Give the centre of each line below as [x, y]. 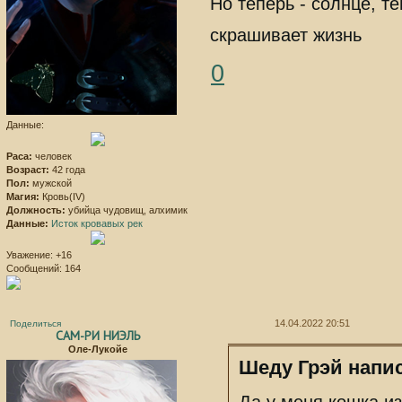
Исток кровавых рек [97, 224]
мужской [51, 184]
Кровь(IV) [62, 197]
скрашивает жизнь [286, 35]
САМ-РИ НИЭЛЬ [97, 335]
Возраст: [28, 170]
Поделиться [35, 324]
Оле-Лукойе [97, 349]
